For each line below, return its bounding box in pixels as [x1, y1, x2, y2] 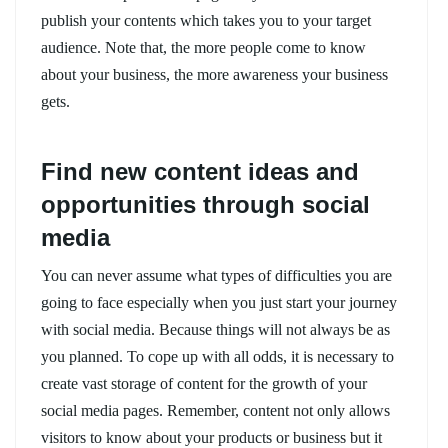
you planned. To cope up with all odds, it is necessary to [41, 347, 394, 365]
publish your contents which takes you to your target [41, 11, 371, 29]
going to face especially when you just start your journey [41, 293, 397, 311]
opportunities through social [41, 190, 370, 218]
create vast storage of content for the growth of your [41, 374, 367, 392]
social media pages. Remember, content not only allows [41, 401, 390, 419]
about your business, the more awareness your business [41, 65, 388, 83]
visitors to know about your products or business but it [41, 428, 382, 446]
